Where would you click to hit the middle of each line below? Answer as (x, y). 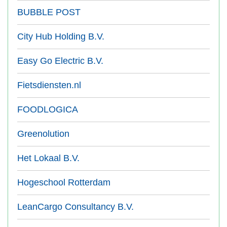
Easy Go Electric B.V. (60, 61)
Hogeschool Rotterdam (64, 182)
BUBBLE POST (49, 12)
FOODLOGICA (48, 109)
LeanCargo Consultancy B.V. (75, 207)
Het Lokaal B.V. (48, 158)
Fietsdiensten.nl (49, 85)
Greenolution (43, 134)
